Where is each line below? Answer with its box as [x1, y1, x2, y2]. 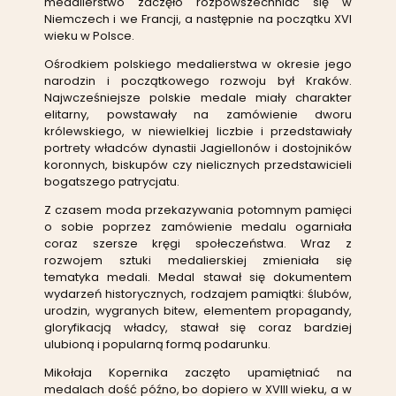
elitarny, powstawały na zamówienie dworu [44, 105, 352, 123]
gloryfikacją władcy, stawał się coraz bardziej [44, 318, 352, 336]
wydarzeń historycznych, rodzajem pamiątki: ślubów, [44, 285, 352, 302]
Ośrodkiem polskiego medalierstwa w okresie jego [44, 55, 352, 72]
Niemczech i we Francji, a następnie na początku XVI [44, 10, 352, 27]
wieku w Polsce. [44, 27, 134, 44]
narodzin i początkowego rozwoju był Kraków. [44, 72, 352, 89]
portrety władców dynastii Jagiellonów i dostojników [44, 139, 352, 156]
